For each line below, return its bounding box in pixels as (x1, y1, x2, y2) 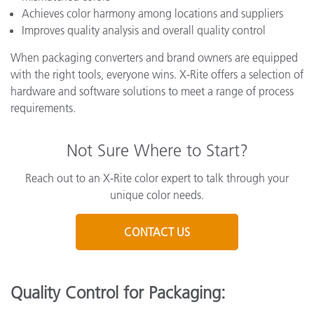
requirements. (11, 101, 76, 115)
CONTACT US (123, 225, 190, 239)
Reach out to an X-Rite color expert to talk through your (25, 171, 289, 185)
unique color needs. (110, 188, 204, 202)
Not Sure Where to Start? (66, 140, 248, 161)
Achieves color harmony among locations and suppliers (22, 6, 283, 20)
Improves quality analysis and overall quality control (22, 23, 266, 37)
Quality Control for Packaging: (11, 282, 226, 303)
